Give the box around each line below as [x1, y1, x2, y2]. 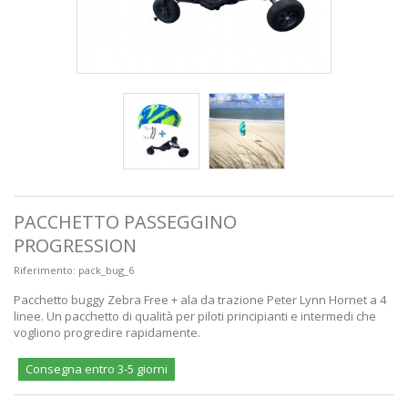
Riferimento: [14, 262, 76, 277]
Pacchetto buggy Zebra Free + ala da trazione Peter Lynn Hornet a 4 [14, 291, 386, 308]
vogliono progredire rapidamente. [14, 323, 200, 341]
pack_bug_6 [78, 262, 134, 277]
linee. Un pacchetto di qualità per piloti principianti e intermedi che [14, 307, 376, 324]
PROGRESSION [14, 232, 137, 258]
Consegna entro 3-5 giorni [25, 360, 168, 377]
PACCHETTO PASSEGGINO [14, 209, 237, 234]
